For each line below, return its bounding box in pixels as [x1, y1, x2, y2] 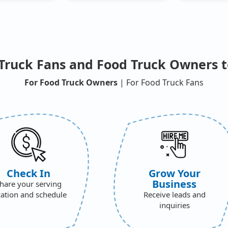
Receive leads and [143, 189, 206, 199]
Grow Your [148, 166, 201, 180]
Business [152, 177, 197, 191]
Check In [7, 166, 51, 180]
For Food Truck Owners [24, 76, 118, 88]
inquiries [159, 199, 190, 210]
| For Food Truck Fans [118, 76, 204, 88]
